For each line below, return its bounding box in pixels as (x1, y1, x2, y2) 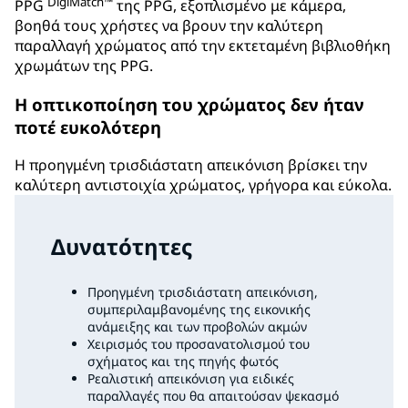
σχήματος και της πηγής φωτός (87, 352, 279, 371)
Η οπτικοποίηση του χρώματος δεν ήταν (15, 92, 364, 116)
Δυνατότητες (51, 231, 192, 262)
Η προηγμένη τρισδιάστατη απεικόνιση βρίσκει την (15, 155, 367, 176)
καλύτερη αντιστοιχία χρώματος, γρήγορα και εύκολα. (15, 175, 392, 196)
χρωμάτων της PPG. (15, 55, 153, 76)
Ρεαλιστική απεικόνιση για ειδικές (87, 370, 294, 388)
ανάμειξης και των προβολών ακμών (87, 318, 307, 336)
